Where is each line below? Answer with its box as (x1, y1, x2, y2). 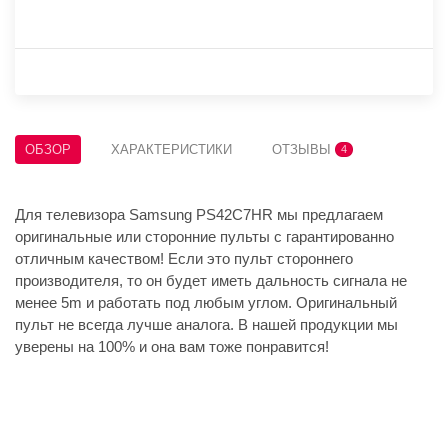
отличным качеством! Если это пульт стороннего (15, 250, 353, 268)
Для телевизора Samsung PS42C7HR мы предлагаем (15, 206, 383, 224)
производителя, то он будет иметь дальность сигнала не (15, 272, 407, 290)
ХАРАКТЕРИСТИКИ (111, 142, 232, 158)
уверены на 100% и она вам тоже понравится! (15, 338, 329, 356)
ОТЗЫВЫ (272, 142, 335, 158)
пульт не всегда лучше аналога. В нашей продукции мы (15, 316, 398, 334)
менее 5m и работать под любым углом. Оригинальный (15, 294, 397, 312)
